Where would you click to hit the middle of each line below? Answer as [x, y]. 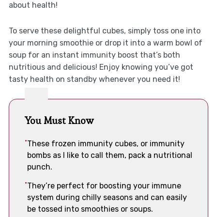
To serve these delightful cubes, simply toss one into [104, 31]
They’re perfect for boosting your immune [104, 186]
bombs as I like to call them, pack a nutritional [109, 155]
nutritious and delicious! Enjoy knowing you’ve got [101, 67]
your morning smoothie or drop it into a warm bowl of [105, 43]
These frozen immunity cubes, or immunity [106, 144]
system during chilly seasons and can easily [107, 198]
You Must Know [59, 121]
